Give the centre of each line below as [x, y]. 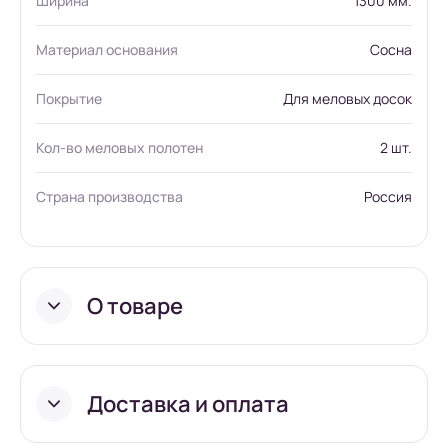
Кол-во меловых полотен [119, 148]
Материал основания [107, 50]
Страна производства [109, 197]
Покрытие [69, 99]
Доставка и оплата [188, 404]
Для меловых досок [347, 99]
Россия [388, 197]
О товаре [135, 306]
